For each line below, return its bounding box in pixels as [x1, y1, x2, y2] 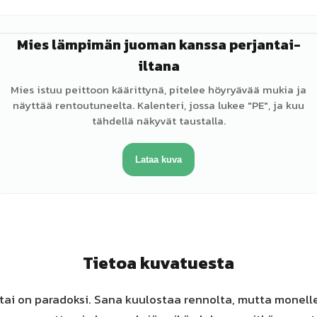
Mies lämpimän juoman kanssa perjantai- [16, 34, 301, 55]
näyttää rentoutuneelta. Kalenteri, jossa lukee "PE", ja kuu [13, 97, 304, 113]
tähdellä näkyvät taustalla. [91, 113, 226, 129]
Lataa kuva [135, 154, 182, 165]
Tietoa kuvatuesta [83, 250, 234, 275]
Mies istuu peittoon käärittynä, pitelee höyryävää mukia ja [11, 81, 306, 98]
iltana [137, 55, 180, 76]
